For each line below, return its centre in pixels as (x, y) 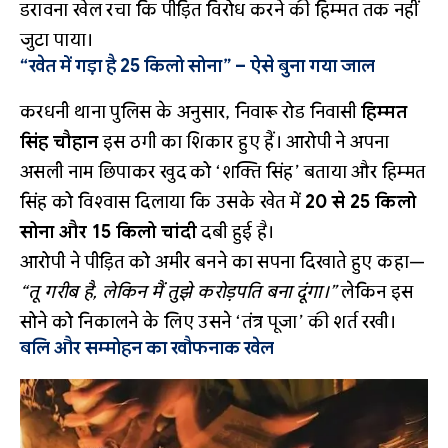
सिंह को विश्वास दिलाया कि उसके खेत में (162, 202)
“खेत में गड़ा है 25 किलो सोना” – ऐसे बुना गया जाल (197, 66)
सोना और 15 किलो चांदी (109, 232)
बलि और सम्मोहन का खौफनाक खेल (147, 348)
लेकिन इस (375, 292)
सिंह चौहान (59, 142)
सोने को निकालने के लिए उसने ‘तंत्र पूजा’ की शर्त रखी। (208, 322)
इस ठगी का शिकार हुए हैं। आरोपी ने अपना (244, 142)
